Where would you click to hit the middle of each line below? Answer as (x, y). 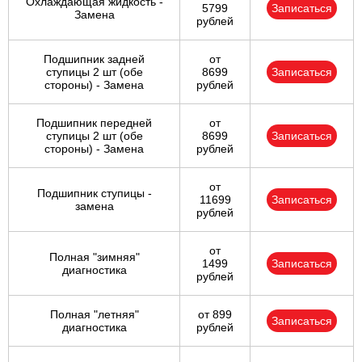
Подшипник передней (94, 123)
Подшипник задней (94, 59)
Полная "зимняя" (94, 257)
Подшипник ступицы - (94, 194)
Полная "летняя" (94, 315)
